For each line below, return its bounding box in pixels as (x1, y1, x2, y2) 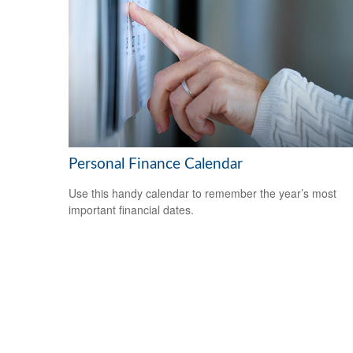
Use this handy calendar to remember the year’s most (69, 184, 336, 201)
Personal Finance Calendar (69, 156, 243, 172)
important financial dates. (69, 201, 194, 217)
